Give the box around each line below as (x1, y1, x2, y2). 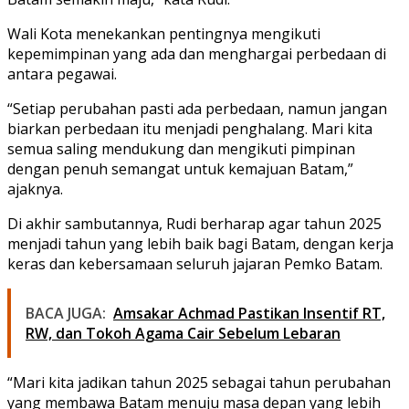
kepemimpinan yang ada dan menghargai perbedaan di (7, 44, 386, 65)
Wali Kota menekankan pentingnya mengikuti (7, 24, 320, 45)
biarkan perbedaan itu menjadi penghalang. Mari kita (7, 119, 372, 140)
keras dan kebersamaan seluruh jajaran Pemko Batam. (7, 254, 383, 275)
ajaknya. (7, 179, 63, 200)
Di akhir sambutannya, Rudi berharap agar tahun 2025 (7, 214, 382, 235)
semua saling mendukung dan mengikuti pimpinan (7, 139, 355, 160)
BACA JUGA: (26, 303, 106, 324)
